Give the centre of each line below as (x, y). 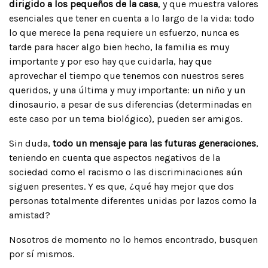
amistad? (30, 215)
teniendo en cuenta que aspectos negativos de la (115, 157)
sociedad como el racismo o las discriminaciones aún (126, 172)
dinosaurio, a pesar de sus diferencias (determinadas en (130, 104)
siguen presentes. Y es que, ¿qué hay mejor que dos (121, 186)
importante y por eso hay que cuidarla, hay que (110, 61)
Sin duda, (31, 143)
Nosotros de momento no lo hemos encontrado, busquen (133, 239)
